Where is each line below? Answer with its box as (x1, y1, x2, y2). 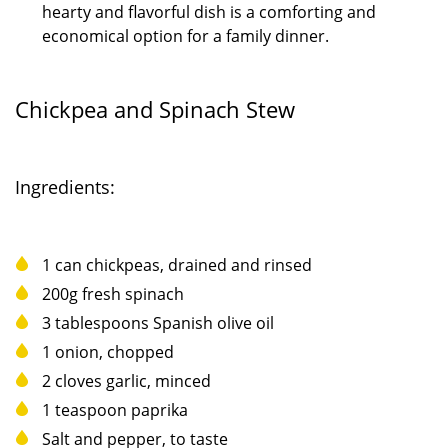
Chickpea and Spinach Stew (15, 93, 295, 124)
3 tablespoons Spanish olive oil (42, 311, 274, 334)
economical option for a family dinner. (42, 24, 329, 47)
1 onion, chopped (42, 340, 174, 363)
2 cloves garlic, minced (42, 369, 211, 392)
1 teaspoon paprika (42, 398, 188, 421)
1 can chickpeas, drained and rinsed (42, 253, 312, 276)
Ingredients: (15, 174, 115, 199)
